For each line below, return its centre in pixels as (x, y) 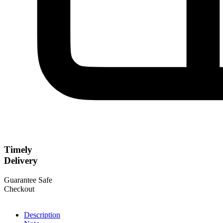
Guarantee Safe (28, 180)
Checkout (19, 189)
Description (42, 215)
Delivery (21, 161)
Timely (18, 150)
